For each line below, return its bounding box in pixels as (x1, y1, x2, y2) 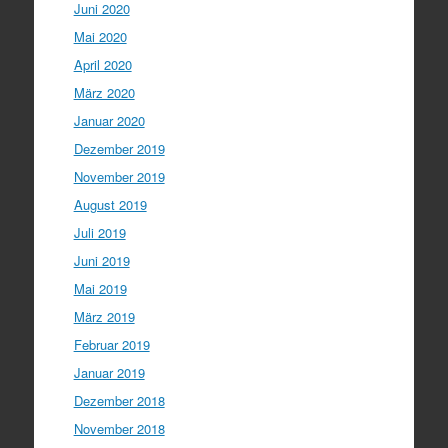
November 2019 (73, 167, 165, 186)
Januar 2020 (73, 111, 145, 130)
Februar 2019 (73, 335, 150, 354)
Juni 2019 (73, 251, 130, 270)
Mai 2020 (73, 27, 127, 46)
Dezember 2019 (73, 139, 165, 158)
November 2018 (73, 419, 165, 438)
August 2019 (73, 195, 147, 214)
